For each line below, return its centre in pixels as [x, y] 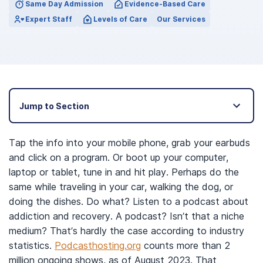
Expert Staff [49, 19]
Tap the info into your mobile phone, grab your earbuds [129, 143]
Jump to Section [54, 106]
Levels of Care [120, 19]
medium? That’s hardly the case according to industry [127, 231]
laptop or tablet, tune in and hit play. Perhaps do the [124, 172]
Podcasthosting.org [98, 245]
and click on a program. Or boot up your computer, [119, 157]
